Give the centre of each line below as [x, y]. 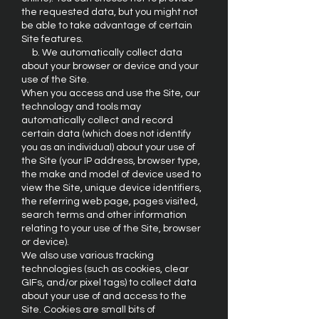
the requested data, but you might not [110, 12]
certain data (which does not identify [106, 134]
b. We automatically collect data [102, 53]
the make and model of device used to [111, 174]
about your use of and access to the [104, 296]
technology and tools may [81, 107]
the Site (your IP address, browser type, [111, 161]
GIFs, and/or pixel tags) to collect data [109, 283]
